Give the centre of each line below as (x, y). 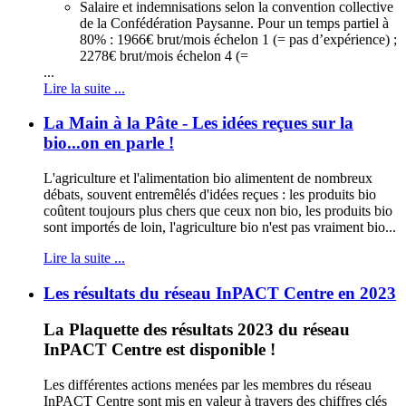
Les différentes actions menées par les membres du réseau (208, 385)
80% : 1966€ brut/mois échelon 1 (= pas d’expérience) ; (238, 39)
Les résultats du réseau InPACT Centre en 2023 (220, 293)
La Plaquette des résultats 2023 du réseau (197, 330)
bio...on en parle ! (109, 143)
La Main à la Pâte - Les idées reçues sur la (198, 123)
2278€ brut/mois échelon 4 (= (164, 55)
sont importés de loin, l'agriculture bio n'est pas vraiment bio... (220, 227)
